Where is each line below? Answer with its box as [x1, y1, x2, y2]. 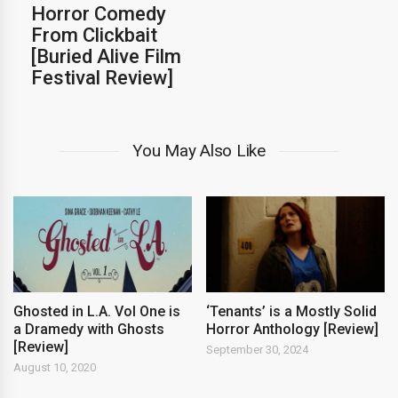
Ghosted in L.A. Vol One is [13, 303, 180, 321]
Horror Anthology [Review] [206, 321, 379, 338]
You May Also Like [132, 139, 266, 161]
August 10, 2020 [13, 361, 96, 375]
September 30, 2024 [206, 343, 309, 357]
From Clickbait [31, 23, 157, 46]
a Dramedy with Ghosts [13, 321, 164, 338]
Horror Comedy [31, 2, 166, 25]
